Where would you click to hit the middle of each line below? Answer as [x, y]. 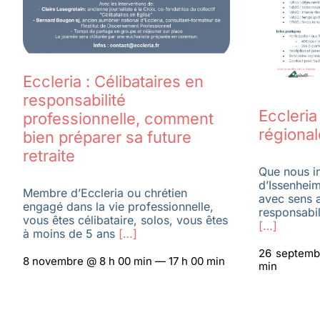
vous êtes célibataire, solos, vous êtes [125, 220]
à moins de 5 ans [69, 233]
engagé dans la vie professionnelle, [118, 206]
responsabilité [74, 100]
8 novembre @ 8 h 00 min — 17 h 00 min [124, 261]
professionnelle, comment [118, 118]
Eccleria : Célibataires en [113, 81]
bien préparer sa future [107, 137]
